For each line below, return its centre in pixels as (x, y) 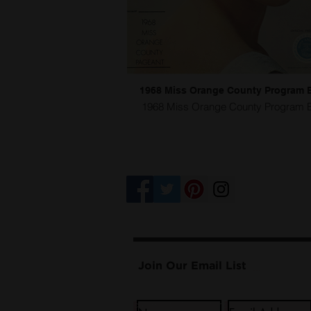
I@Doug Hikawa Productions (173, 305)
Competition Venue (187, 219)
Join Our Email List (192, 266)
